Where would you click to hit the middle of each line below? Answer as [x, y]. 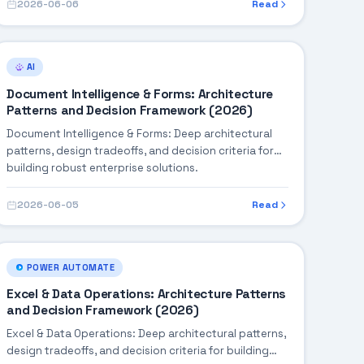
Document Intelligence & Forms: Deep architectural [140, 133]
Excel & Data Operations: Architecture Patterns [147, 295]
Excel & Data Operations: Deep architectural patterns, [147, 334]
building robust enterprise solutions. [103, 167]
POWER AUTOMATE [71, 267]
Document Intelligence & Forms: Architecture [140, 94]
